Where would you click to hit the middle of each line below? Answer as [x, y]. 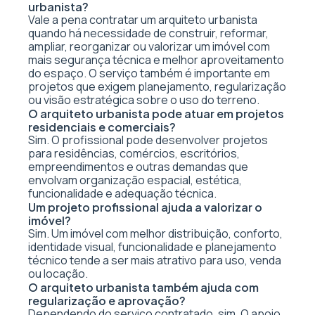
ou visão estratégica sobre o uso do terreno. [144, 100]
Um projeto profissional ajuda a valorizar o [145, 207]
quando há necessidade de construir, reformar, [148, 33]
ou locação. [58, 274]
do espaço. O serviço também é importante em [149, 73]
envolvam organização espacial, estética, [135, 180]
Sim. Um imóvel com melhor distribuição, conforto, [155, 233]
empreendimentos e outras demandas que [138, 167]
